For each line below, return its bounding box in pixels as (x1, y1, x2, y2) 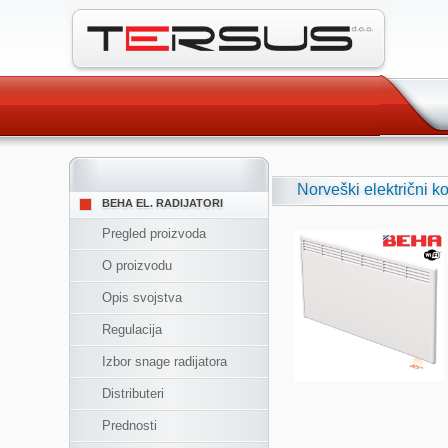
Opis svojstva (102, 290, 183, 305)
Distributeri (102, 386, 165, 401)
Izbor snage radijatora (102, 354, 228, 369)
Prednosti (102, 418, 158, 433)
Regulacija (102, 322, 163, 337)
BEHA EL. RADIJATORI (102, 197, 224, 210)
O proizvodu (102, 258, 173, 273)
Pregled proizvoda (102, 226, 207, 241)
